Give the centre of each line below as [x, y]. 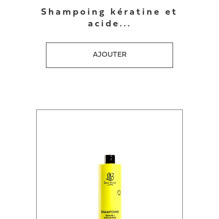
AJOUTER [109, 55]
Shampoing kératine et [109, 12]
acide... [109, 24]
